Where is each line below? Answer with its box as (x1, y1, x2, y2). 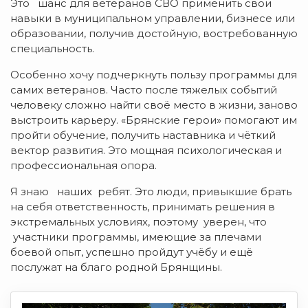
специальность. (10, 42, 94, 56)
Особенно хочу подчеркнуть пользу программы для (10, 68, 297, 82)
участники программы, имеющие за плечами (10, 230, 261, 244)
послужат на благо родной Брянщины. (10, 261, 222, 274)
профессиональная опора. (10, 159, 157, 173)
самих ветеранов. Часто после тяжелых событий (10, 83, 277, 97)
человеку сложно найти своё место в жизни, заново (10, 98, 298, 112)
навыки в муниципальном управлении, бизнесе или (10, 12, 295, 25)
